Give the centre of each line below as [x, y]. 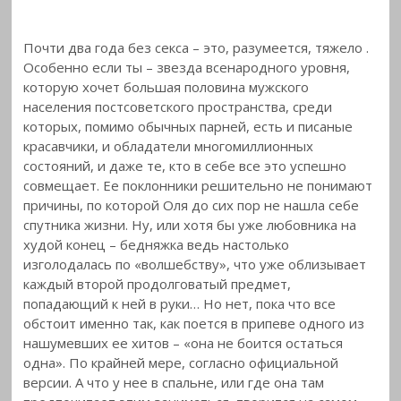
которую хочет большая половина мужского [166, 86]
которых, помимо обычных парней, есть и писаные [188, 126]
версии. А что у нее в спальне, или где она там [174, 382]
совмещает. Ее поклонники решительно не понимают [198, 185]
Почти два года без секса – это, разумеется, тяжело [195, 47]
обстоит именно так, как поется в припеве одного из [194, 323]
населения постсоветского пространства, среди [178, 106]
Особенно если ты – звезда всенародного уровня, [187, 67]
